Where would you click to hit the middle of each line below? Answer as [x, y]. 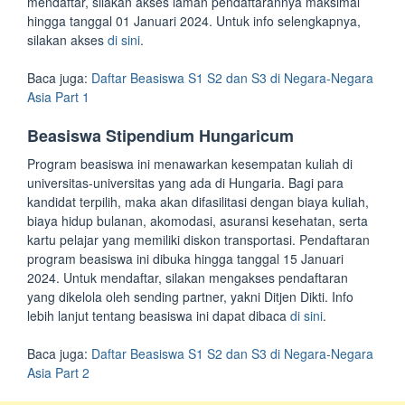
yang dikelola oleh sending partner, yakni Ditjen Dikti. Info [190, 297]
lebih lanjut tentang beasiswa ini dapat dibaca [159, 316]
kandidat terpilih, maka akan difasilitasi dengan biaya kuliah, [198, 202]
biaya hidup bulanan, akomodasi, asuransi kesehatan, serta [198, 221]
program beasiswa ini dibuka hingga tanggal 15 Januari [185, 259]
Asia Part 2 [58, 372]
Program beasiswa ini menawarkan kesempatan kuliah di [190, 164]
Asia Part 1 [58, 97]
